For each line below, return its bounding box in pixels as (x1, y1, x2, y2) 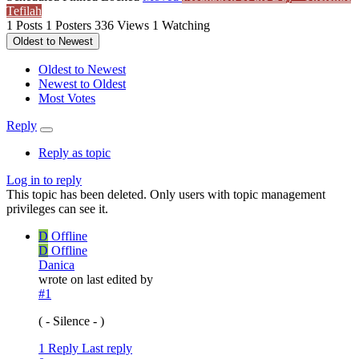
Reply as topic (38, 146, 111, 160)
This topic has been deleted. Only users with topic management (6, 188, 325, 202)
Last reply (82, 341, 132, 356)
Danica (38, 258, 75, 272)
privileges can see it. (6, 202, 108, 216)
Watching (162, 18, 210, 33)
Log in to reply (6, 173, 82, 188)
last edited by (87, 272, 153, 287)
